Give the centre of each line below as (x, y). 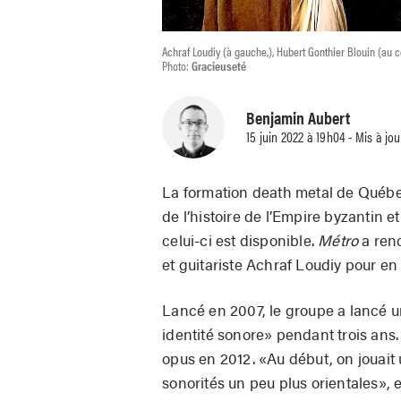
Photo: (177, 65)
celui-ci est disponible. (240, 239)
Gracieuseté (219, 65)
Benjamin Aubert (299, 118)
